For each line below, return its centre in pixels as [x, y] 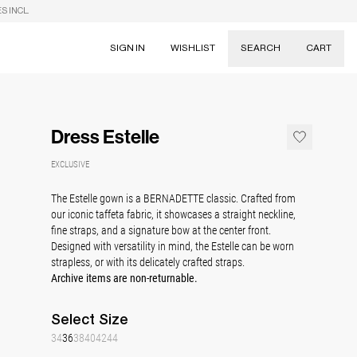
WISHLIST [193, 47]
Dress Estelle [105, 137]
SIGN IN [127, 47]
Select [75, 319]
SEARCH [261, 47]
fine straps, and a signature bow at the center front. [161, 230]
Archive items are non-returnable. [124, 278]
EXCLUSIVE [70, 164]
